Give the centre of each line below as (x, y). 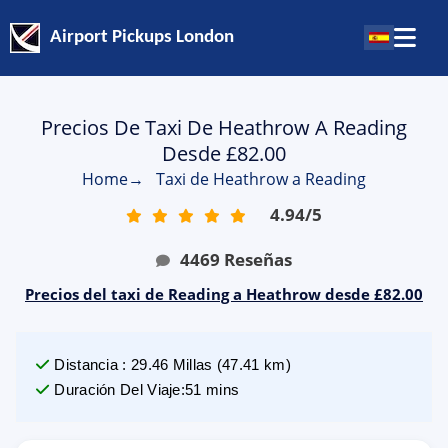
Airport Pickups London (142, 38)
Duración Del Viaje (117, 389)
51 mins (212, 389)
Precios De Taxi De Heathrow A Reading (224, 127)
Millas (192, 364)
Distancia (86, 364)
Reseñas (258, 259)
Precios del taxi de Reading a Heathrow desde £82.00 (224, 294)
